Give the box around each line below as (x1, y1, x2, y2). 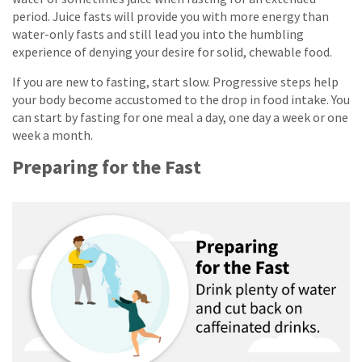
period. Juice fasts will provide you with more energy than (12, 7, 329, 24)
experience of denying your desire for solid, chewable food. (12, 43, 332, 60)
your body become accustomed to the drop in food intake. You (12, 90, 350, 107)
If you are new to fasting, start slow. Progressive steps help (12, 73, 339, 90)
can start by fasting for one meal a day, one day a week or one (12, 108, 348, 125)
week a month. (12, 126, 93, 143)
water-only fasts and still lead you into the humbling (12, 25, 304, 42)
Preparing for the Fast (12, 154, 201, 179)
